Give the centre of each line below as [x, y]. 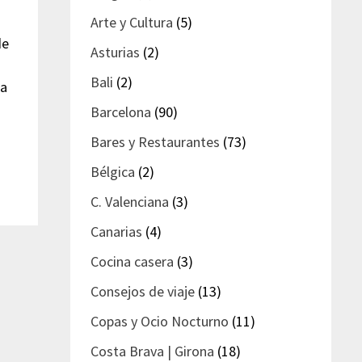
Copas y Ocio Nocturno [160, 321]
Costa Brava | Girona [153, 351]
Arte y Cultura [132, 22]
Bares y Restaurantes [156, 141]
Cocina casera [133, 261]
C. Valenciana [130, 201]
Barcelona [121, 112]
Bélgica [113, 171]
